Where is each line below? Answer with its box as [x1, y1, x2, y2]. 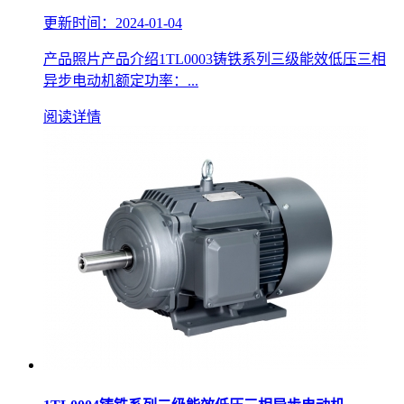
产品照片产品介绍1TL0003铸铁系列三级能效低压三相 [43, 51, 386, 68]
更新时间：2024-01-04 [43, 15, 182, 32]
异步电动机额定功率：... [43, 73, 198, 89]
